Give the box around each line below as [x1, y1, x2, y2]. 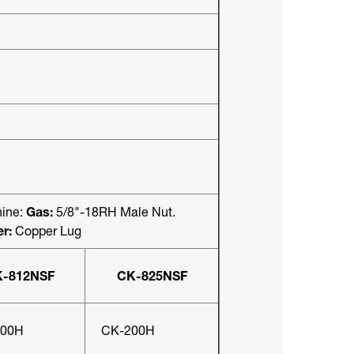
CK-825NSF [116, 267, 187, 284]
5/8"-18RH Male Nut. [53, 203, 175, 220]
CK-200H [101, 322, 155, 338]
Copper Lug [12, 222, 81, 239]
